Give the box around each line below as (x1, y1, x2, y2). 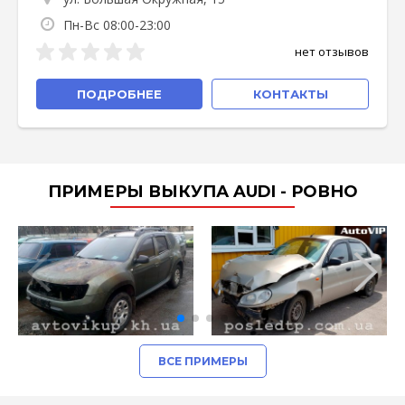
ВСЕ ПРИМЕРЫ (157, 354, 248, 369)
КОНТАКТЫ (252, 87, 328, 101)
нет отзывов (295, 43, 369, 60)
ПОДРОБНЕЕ (77, 87, 162, 101)
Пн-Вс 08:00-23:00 (63, 16, 171, 33)
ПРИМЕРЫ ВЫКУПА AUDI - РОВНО (47, 182, 358, 202)
